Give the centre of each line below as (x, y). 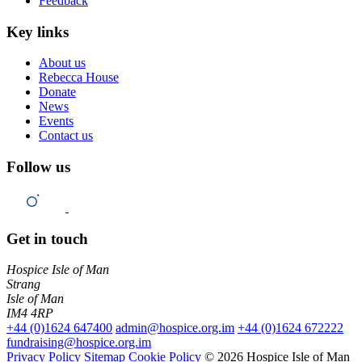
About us (62, 63)
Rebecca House (79, 78)
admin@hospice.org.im (175, 328)
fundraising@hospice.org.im (79, 343)
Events (56, 121)
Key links (38, 32)
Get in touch (47, 238)
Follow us (38, 167)
